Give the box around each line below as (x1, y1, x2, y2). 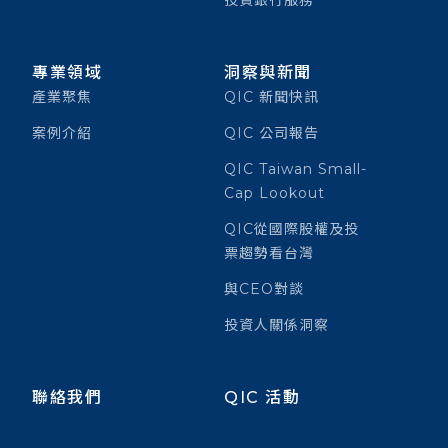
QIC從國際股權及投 (224, 219, 359, 238)
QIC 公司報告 (224, 123, 319, 142)
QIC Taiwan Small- (224, 159, 367, 178)
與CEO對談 (224, 279, 304, 298)
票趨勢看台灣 (224, 243, 314, 262)
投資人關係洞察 (224, 315, 329, 334)
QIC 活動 (224, 387, 301, 407)
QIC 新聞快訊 (224, 87, 319, 106)
